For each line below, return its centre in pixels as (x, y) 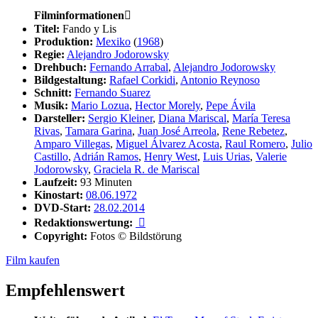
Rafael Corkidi (142, 80)
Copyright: (61, 236)
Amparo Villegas (72, 144)
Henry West (171, 157)
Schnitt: (53, 93)
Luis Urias (226, 157)
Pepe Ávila (231, 106)
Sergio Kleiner (120, 119)
